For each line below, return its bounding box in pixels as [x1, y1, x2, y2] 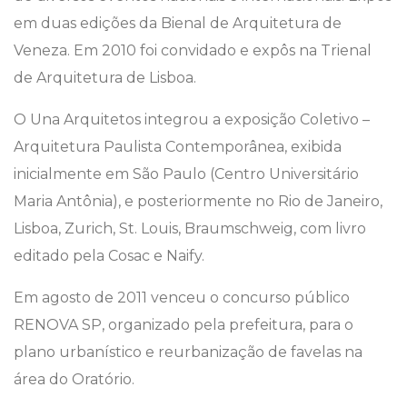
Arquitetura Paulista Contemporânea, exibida [14, 138, 342, 156]
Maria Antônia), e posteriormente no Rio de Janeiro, [14, 193, 382, 211]
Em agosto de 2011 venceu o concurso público [14, 289, 350, 307]
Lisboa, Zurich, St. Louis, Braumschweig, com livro [14, 220, 366, 238]
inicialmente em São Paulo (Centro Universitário [14, 165, 359, 184]
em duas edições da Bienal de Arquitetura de [14, 15, 342, 33]
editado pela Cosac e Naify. [14, 247, 204, 265]
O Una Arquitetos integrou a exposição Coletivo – [14, 111, 370, 129]
